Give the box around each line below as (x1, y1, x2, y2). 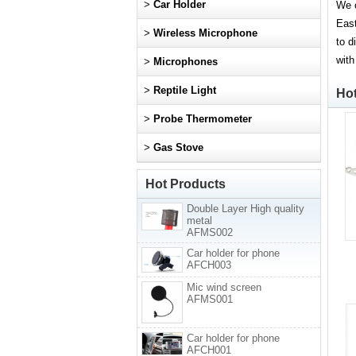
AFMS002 (187, 226, 233, 238)
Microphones (153, 56, 218, 68)
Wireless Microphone (153, 27, 257, 39)
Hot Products (145, 177, 226, 191)
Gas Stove (153, 141, 203, 153)
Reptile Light (153, 84, 216, 96)
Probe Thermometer (153, 113, 252, 125)
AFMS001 (187, 293, 233, 306)
